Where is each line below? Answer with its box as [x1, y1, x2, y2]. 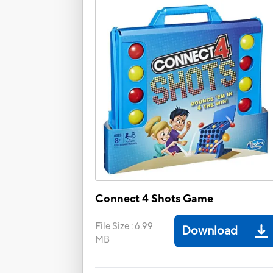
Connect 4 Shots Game [95, 192, 214, 207]
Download [182, 223, 238, 239]
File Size [95, 221, 130, 233]
